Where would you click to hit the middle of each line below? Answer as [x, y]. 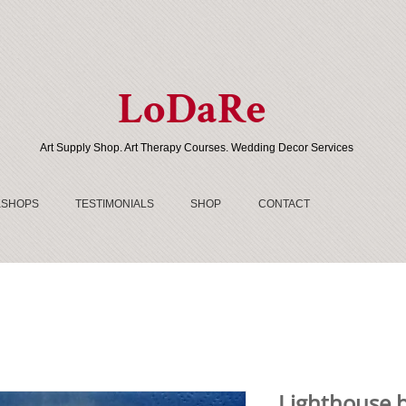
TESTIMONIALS [115, 203]
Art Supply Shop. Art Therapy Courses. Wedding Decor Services [197, 147]
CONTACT [284, 203]
